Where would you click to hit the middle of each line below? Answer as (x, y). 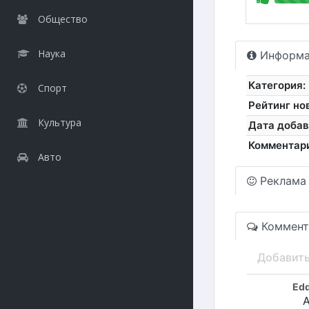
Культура (60, 122)
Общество (63, 19)
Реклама (281, 181)
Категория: (277, 86)
